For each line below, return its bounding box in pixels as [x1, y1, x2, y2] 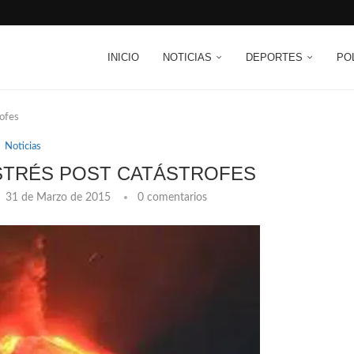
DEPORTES [246, 51, 303, 63]
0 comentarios [137, 192, 207, 203]
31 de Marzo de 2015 [5, 192, 111, 203]
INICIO [107, 51, 139, 63]
